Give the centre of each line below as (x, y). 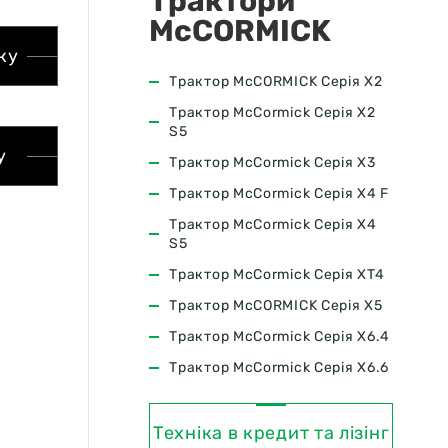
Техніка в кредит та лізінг (271, 433)
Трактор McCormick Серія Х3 (272, 162)
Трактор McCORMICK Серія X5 (276, 305)
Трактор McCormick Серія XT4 (277, 274)
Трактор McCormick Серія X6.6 (279, 367)
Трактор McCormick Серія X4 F (279, 193)
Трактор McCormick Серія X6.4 (279, 336)
